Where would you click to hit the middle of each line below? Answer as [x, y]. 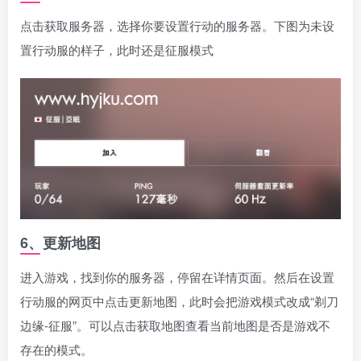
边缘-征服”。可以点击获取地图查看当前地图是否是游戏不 [175, 325]
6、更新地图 [60, 243]
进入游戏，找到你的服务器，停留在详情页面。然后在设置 [177, 277]
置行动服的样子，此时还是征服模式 [117, 50]
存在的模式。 [56, 349]
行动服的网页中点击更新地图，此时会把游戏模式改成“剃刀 [179, 301]
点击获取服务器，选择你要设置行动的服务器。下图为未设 [177, 25]
